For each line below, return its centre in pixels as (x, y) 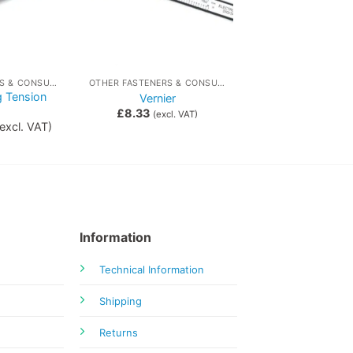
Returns (118, 332)
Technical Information (151, 269)
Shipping (120, 301)
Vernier (157, 98)
